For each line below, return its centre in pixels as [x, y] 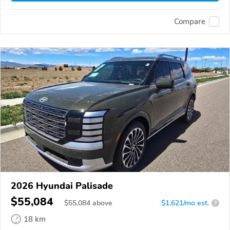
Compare [190, 22]
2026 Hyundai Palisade [62, 186]
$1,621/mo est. [185, 203]
